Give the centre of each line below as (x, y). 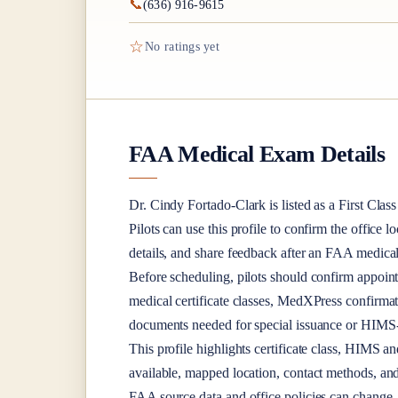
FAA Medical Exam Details (257, 154)
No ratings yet (182, 47)
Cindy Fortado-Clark (208, 204)
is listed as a (302, 204)
